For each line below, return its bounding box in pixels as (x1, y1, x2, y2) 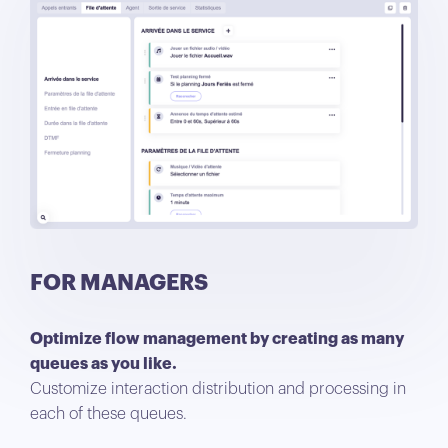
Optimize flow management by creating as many (30, 330, 404, 347)
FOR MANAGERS (30, 271, 208, 294)
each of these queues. (30, 405, 187, 422)
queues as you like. (30, 355, 177, 372)
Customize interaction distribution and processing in (30, 380, 406, 397)
